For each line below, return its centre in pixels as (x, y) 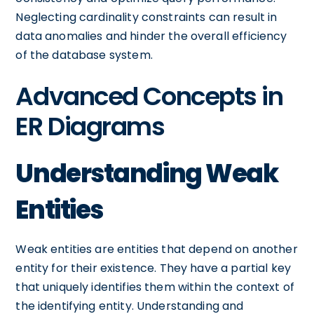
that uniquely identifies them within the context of (155, 287)
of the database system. (84, 55)
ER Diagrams (90, 127)
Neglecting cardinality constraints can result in (146, 17)
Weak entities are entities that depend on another (157, 249)
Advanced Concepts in (149, 96)
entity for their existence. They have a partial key (153, 268)
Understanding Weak (147, 173)
